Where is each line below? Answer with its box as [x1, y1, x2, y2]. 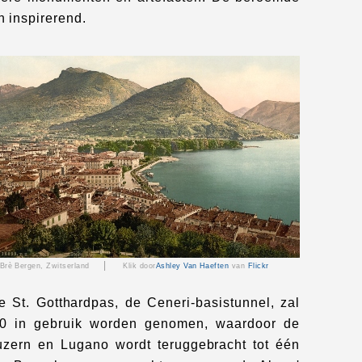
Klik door [120, 262, 156, 270]
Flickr [245, 262, 269, 270]
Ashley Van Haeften [155, 262, 229, 270]
